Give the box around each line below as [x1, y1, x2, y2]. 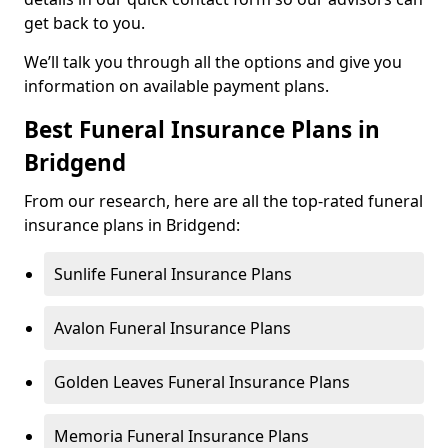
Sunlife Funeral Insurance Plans [54, 263, 292, 285]
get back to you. [24, 12, 145, 34]
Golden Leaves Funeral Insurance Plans [54, 371, 350, 393]
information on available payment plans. [24, 75, 329, 97]
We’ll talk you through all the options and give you [24, 51, 402, 73]
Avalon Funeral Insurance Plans [54, 317, 291, 339]
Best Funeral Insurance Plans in [24, 114, 380, 145]
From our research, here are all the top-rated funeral [24, 190, 423, 212]
